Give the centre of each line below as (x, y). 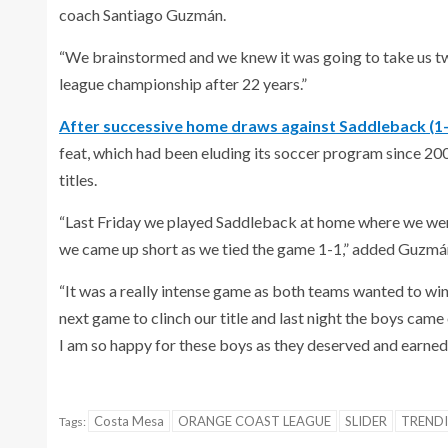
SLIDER (366, 420)
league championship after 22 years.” (183, 83)
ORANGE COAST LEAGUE (254, 420)
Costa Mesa (129, 420)
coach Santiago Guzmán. (142, 14)
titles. (78, 179)
